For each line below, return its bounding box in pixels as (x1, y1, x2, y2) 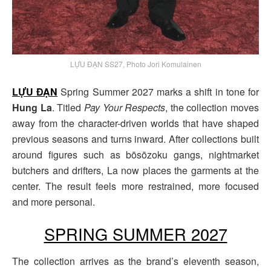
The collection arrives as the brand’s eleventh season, (12, 254, 259, 269)
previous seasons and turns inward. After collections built (12, 131, 259, 146)
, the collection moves (165, 100, 259, 114)
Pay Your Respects (83, 100, 166, 114)
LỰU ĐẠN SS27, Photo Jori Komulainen (70, 58, 201, 69)
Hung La (12, 100, 52, 114)
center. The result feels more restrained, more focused (12, 178, 259, 193)
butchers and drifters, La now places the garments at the (12, 163, 259, 177)
